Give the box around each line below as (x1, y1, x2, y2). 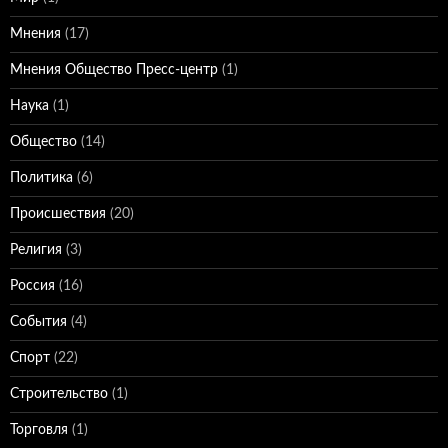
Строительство (10, 387, 108, 401)
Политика (10, 171, 73, 185)
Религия (10, 243, 62, 257)
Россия (10, 279, 55, 293)
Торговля (10, 423, 68, 437)
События (10, 315, 67, 329)
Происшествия (10, 207, 106, 221)
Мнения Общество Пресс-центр (10, 63, 218, 77)
